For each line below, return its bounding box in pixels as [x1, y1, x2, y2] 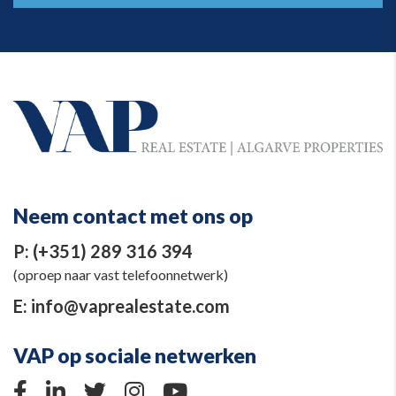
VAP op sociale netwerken [13, 342, 256, 368]
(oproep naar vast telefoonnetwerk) [13, 265, 228, 283]
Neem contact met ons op [13, 202, 253, 228]
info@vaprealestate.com [31, 294, 230, 316]
